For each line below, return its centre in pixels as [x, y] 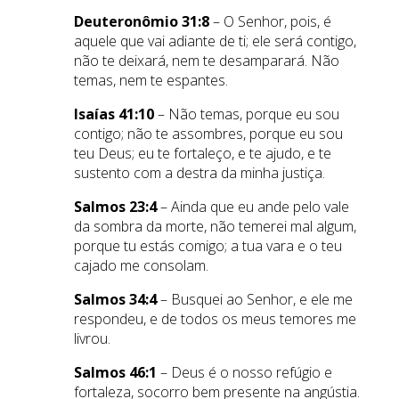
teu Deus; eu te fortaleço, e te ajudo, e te [202, 153]
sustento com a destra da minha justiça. [199, 172]
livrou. [92, 338]
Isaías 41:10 [114, 114]
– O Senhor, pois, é [270, 21]
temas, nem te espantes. [151, 80]
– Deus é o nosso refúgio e [244, 372]
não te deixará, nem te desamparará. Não [206, 60]
